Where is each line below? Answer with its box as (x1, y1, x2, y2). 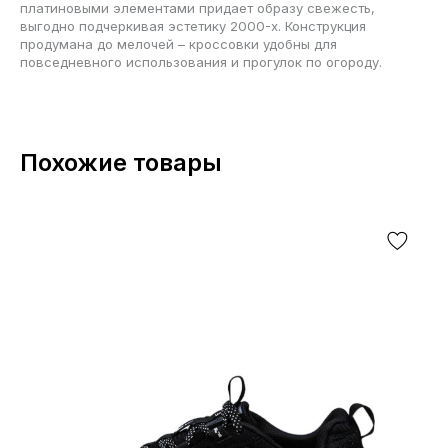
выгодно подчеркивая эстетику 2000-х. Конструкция (20, 17, 366, 34)
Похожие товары (20, 147, 222, 177)
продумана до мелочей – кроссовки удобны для (20, 35, 337, 52)
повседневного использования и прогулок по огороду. (20, 53, 382, 70)
